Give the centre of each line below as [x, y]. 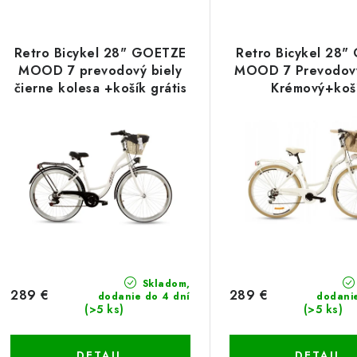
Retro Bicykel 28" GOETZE [100, 53]
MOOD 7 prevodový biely [100, 71]
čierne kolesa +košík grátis [100, 88]
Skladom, [165, 283]
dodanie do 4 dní [144, 296]
